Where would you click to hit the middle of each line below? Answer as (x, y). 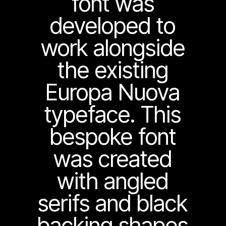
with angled (113, 181)
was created (113, 159)
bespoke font (113, 136)
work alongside (113, 48)
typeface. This (113, 114)
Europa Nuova (113, 92)
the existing (113, 70)
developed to (113, 25)
